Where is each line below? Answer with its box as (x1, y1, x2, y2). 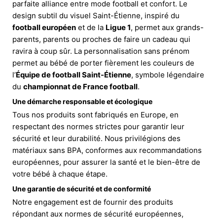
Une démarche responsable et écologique (12, 97, 152, 106)
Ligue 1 (106, 22, 131, 32)
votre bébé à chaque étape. (12, 169, 108, 179)
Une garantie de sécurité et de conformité (12, 184, 151, 193)
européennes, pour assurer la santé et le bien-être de (12, 157, 200, 167)
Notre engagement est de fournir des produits (12, 197, 173, 207)
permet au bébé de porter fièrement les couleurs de (12, 58, 194, 68)
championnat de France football (23, 81, 138, 91)
